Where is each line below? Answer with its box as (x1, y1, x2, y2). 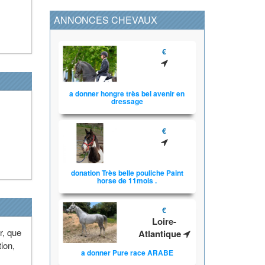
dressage (111, 96, 143, 107)
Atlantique (138, 227, 183, 241)
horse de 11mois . (97, 175, 157, 186)
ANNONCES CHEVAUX (53, 13, 157, 27)
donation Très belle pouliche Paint (70, 167, 183, 179)
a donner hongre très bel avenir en (69, 88, 185, 99)
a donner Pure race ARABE (80, 247, 173, 258)
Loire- (152, 215, 177, 228)
